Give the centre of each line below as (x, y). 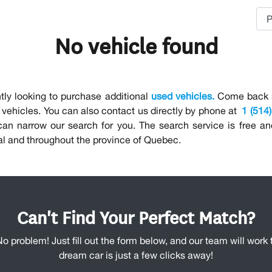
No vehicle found (136, 45)
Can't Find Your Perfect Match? (136, 217)
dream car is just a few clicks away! (136, 255)
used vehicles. (182, 96)
